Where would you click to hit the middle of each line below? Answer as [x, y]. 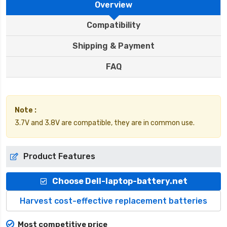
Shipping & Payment [113, 46]
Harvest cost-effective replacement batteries [113, 201]
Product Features [59, 157]
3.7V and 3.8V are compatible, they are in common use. [105, 123]
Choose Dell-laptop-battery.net [120, 181]
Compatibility [113, 25]
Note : [26, 110]
